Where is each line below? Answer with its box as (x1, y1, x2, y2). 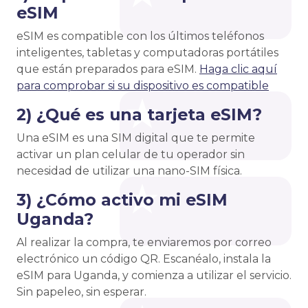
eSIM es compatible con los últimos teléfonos (16, 30, 264, 43)
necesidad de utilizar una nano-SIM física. (16, 164, 242, 178)
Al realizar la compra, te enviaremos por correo (16, 236, 272, 250)
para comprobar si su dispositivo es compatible (16, 79, 269, 93)
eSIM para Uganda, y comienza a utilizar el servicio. (16, 269, 291, 283)
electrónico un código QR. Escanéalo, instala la (16, 252, 271, 266)
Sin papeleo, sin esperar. (16, 285, 146, 299)
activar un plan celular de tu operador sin (16, 148, 245, 162)
